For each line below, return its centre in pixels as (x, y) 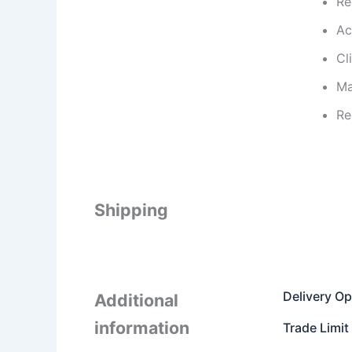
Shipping (131, 210)
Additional (136, 301)
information (142, 328)
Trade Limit (316, 328)
